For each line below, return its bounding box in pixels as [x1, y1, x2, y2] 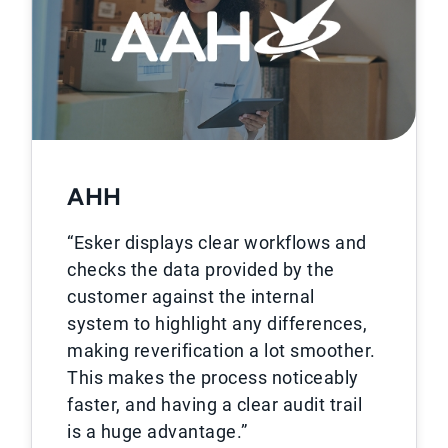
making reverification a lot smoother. [67, 340, 376, 362]
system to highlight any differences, [67, 313, 368, 335]
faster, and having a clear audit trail [67, 394, 363, 416]
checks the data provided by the [67, 259, 335, 281]
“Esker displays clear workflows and [67, 232, 367, 254]
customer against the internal [67, 286, 315, 308]
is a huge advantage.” [67, 421, 248, 443]
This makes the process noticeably [67, 367, 359, 389]
